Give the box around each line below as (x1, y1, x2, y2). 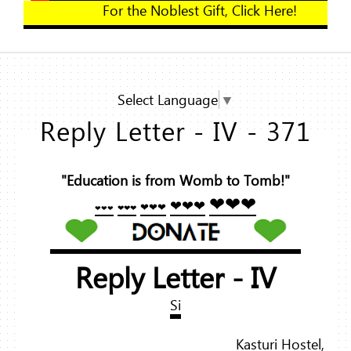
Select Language (118, 90, 218, 110)
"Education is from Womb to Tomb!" (61, 171, 290, 190)
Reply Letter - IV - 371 (40, 113, 311, 148)
